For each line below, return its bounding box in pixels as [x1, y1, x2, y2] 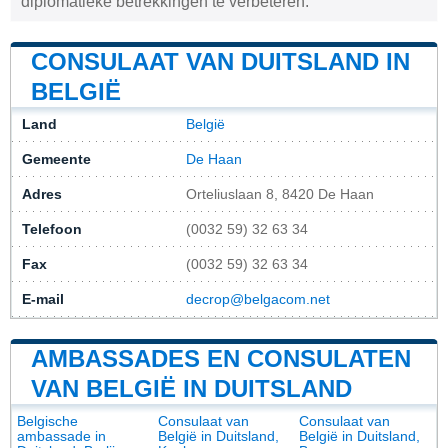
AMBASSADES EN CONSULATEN [31, 344, 411, 372]
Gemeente [22, 151, 91, 167]
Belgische [17, 413, 78, 429]
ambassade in [17, 428, 106, 444]
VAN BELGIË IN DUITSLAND [31, 374, 352, 402]
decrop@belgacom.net [186, 291, 330, 307]
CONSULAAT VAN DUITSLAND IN [31, 47, 410, 75]
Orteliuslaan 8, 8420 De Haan [186, 186, 374, 202]
